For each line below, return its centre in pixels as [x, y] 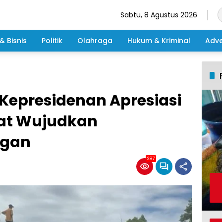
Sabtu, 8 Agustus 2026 [159, 15]
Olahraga [95, 40]
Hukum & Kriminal [159, 40]
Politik [52, 40]
